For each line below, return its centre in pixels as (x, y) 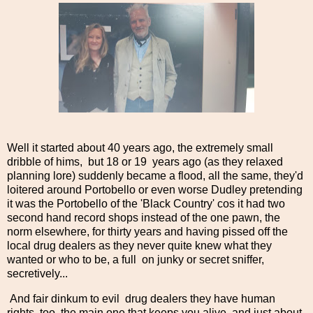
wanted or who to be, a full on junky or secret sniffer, (136, 260)
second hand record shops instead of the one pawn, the (144, 218)
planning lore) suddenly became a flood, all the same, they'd (155, 176)
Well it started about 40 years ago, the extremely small (140, 148)
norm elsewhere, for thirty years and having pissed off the (147, 232)
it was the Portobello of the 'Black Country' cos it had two (146, 204)
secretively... (37, 274)
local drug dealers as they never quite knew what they (139, 246)
